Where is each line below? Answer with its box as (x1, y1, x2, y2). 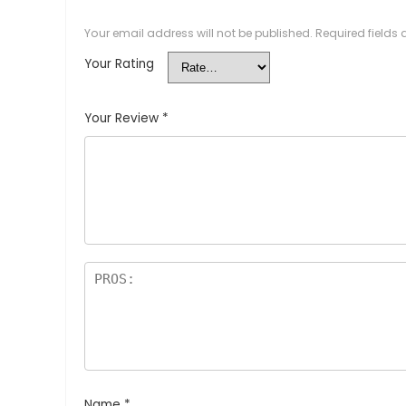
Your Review (84, 110, 162, 127)
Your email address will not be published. (84, 25, 313, 41)
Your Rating (84, 55, 154, 72)
